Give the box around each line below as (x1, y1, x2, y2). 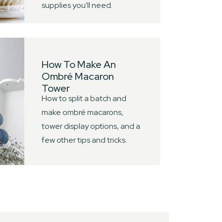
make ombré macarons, (42, 107, 123, 117)
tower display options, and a (42, 121, 140, 131)
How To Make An (42, 58, 116, 71)
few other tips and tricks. (42, 135, 127, 145)
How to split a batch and (42, 93, 126, 104)
